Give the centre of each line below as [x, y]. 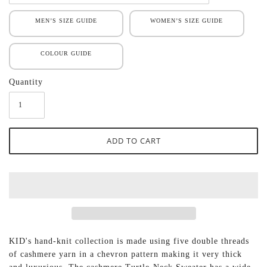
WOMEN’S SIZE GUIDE [187, 21]
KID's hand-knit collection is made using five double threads [129, 241]
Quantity [26, 82]
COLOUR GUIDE [66, 54]
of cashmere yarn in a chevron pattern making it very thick [125, 254]
